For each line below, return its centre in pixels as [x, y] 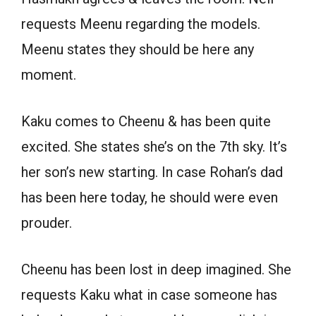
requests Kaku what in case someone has [149, 294]
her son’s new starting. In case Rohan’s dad [152, 172]
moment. [49, 74]
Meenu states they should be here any [138, 49]
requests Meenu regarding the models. [141, 24]
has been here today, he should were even [150, 197]
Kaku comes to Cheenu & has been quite [146, 121]
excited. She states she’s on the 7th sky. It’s [154, 146]
